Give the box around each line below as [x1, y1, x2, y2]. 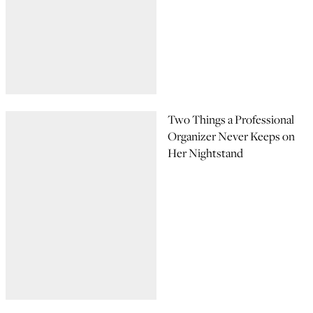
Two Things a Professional [168, 111, 294, 128]
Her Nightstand [168, 145, 243, 161]
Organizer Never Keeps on [168, 128, 295, 145]
